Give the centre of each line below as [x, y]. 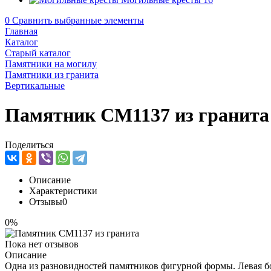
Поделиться [29, 145]
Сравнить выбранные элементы [78, 20]
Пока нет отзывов [42, 244]
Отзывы [46, 201]
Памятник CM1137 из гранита [137, 115]
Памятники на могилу [51, 64]
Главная [21, 31]
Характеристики [63, 191]
